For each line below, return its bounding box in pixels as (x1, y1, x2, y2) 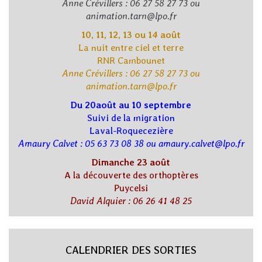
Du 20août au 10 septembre (71, 99, 191, 111)
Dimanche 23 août (92, 157, 170, 168)
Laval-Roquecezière (89, 125, 173, 137)
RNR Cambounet (97, 55, 165, 67)
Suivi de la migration (87, 112, 175, 124)
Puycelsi (114, 182, 148, 194)
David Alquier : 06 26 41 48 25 (70, 195, 192, 207)
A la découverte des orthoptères (64, 170, 198, 181)
